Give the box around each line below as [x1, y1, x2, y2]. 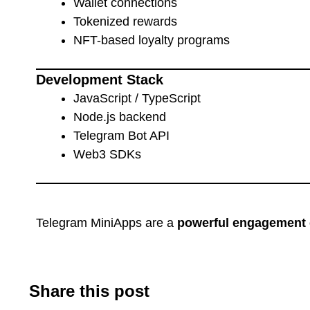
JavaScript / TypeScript [73, 91, 201, 105]
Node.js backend [73, 109, 166, 124]
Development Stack [36, 71, 163, 87]
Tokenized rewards [73, 14, 177, 28]
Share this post [29, 281, 149, 300]
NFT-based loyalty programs [73, 33, 230, 47]
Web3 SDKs [73, 147, 141, 161]
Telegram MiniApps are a [36, 215, 177, 230]
